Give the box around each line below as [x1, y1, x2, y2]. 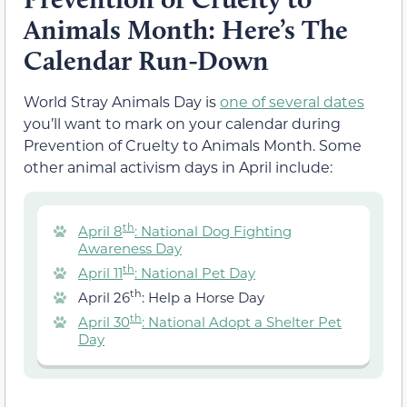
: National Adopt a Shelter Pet [142, 312, 342, 331]
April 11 [78, 263, 123, 282]
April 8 [78, 221, 123, 240]
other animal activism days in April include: [24, 156, 333, 176]
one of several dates [220, 91, 364, 111]
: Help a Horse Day [142, 287, 264, 306]
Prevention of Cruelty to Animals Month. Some [24, 134, 362, 154]
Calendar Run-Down [24, 43, 269, 77]
